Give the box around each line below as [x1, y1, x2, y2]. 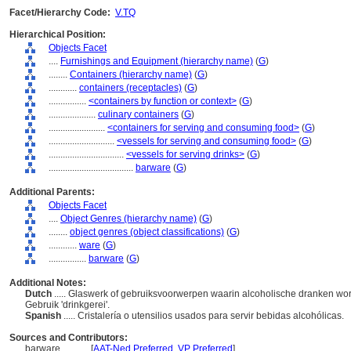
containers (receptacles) [79, 82, 182, 93]
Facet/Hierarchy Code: [9, 7, 110, 18]
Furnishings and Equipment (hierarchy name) [60, 56, 253, 67]
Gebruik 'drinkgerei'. [25, 299, 112, 310]
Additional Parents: [9, 186, 95, 197]
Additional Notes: [9, 277, 86, 288]
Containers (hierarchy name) [70, 69, 192, 80]
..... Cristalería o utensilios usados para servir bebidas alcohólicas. [63, 310, 346, 321]
